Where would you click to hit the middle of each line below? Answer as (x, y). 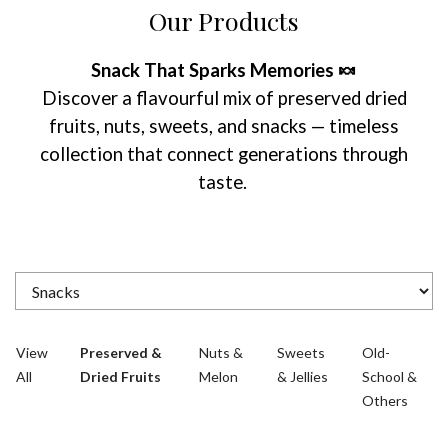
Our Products (224, 20)
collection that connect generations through (224, 154)
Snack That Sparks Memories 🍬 (224, 70)
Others (385, 400)
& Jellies (302, 376)
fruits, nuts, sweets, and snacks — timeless (224, 126)
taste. (224, 182)
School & (390, 376)
